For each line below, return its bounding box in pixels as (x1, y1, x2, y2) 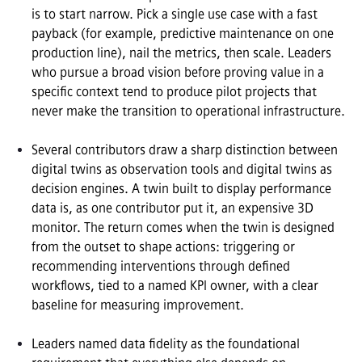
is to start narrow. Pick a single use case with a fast (32, 6, 318, 22)
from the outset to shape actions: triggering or (32, 238, 295, 255)
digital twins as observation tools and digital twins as (32, 161, 332, 177)
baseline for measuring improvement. (32, 297, 244, 313)
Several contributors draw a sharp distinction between (32, 141, 338, 158)
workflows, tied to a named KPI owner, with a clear (32, 277, 318, 293)
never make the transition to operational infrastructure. (32, 103, 345, 119)
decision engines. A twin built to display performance (32, 180, 331, 196)
